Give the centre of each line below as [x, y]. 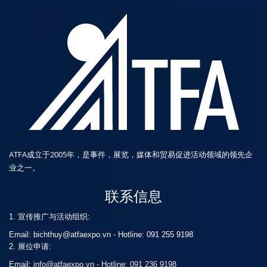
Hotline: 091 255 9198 [156, 235]
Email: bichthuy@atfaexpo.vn [60, 235]
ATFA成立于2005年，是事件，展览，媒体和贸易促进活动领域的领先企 [131, 154]
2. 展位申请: [30, 246]
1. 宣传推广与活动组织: [49, 217]
